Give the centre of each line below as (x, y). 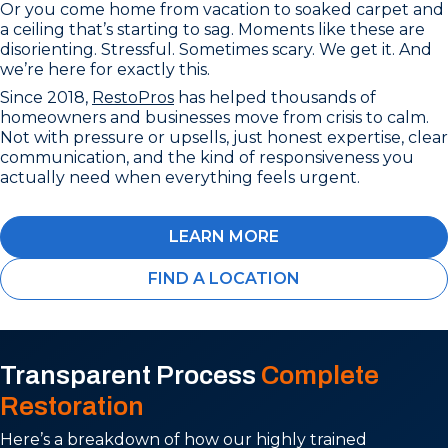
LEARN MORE (224, 236)
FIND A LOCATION (224, 278)
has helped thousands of (275, 97)
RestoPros (133, 97)
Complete (320, 374)
